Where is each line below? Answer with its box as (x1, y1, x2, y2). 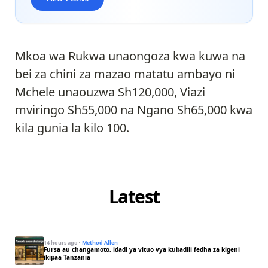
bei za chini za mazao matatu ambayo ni (15, 66, 235, 83)
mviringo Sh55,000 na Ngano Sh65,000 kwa (15, 102, 252, 118)
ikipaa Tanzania (44, 253, 90, 262)
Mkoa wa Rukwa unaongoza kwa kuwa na (15, 48, 245, 65)
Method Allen (82, 239, 118, 247)
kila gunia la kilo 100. (15, 120, 129, 136)
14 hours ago (44, 239, 78, 247)
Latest (108, 184, 160, 209)
